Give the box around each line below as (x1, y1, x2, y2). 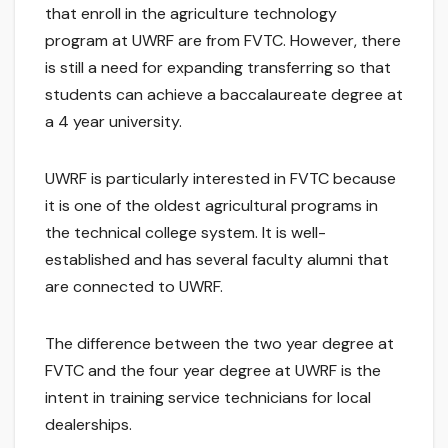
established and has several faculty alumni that (45, 249, 389, 271)
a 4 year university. (45, 111, 182, 133)
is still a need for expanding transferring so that (45, 57, 391, 79)
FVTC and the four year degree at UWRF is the (45, 360, 381, 382)
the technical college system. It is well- (45, 222, 326, 244)
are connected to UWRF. (45, 276, 223, 298)
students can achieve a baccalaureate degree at (45, 84, 403, 106)
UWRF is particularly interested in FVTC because (45, 168, 396, 190)
